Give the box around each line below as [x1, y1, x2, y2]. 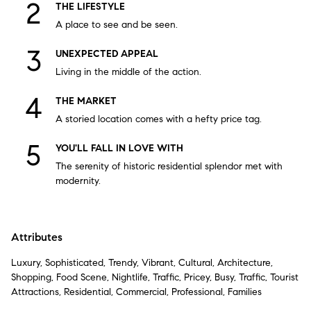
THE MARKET [56, 95, 117, 108]
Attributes [11, 230, 62, 244]
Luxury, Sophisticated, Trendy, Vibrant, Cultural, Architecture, [11, 257, 273, 269]
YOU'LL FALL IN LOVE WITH [56, 142, 183, 155]
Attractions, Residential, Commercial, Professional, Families [11, 286, 262, 299]
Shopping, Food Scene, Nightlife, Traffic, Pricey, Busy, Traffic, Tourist [11, 271, 299, 284]
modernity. [56, 175, 101, 187]
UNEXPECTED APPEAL [56, 48, 158, 60]
